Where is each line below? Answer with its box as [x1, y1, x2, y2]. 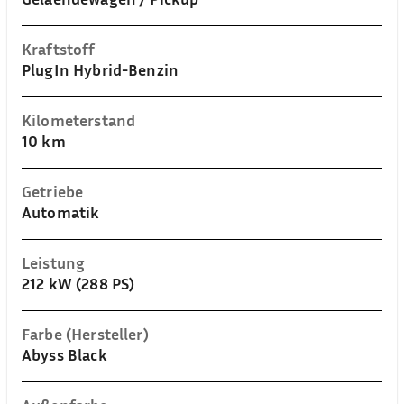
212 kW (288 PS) [22, 273, 135, 293]
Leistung [22, 252, 86, 272]
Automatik [22, 202, 100, 222]
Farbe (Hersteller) [22, 324, 149, 344]
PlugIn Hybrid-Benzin [22, 60, 179, 79]
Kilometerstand [22, 110, 136, 130]
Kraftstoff [22, 39, 96, 59]
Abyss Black [22, 344, 107, 364]
